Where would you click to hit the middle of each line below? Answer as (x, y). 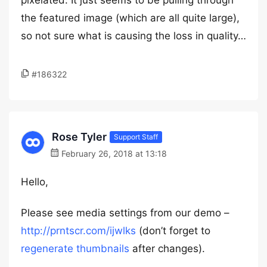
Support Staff (136, 136)
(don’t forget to (173, 231)
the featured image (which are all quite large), (130, 18)
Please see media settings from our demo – (125, 213)
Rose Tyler (79, 137)
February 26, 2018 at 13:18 (113, 153)
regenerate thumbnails (75, 249)
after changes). (167, 249)
